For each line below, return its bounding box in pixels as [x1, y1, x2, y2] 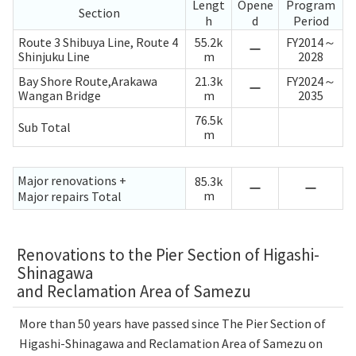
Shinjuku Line [18, 48, 90, 64]
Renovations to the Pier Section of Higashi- [17, 243, 319, 265]
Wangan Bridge [18, 87, 101, 103]
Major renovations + [17, 172, 126, 188]
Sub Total [18, 118, 71, 135]
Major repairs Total [17, 188, 122, 204]
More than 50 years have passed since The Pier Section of [19, 315, 326, 331]
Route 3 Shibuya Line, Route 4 [18, 33, 178, 50]
